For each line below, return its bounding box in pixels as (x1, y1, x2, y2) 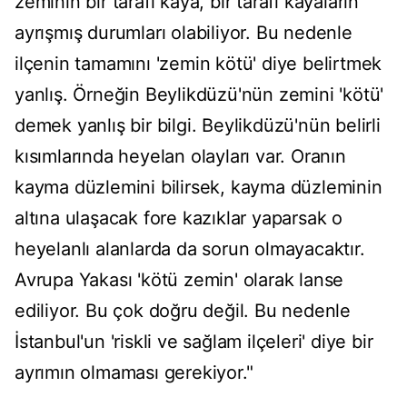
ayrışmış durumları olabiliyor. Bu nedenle (15, 22, 352, 45)
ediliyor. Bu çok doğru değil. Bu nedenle (15, 300, 351, 323)
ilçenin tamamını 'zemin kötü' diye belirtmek (15, 53, 382, 75)
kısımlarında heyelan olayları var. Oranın (15, 145, 346, 168)
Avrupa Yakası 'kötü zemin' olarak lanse (15, 269, 344, 292)
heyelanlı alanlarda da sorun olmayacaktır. (15, 238, 365, 261)
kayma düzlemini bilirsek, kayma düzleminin (15, 176, 382, 199)
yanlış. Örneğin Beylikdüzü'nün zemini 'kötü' (15, 84, 384, 106)
